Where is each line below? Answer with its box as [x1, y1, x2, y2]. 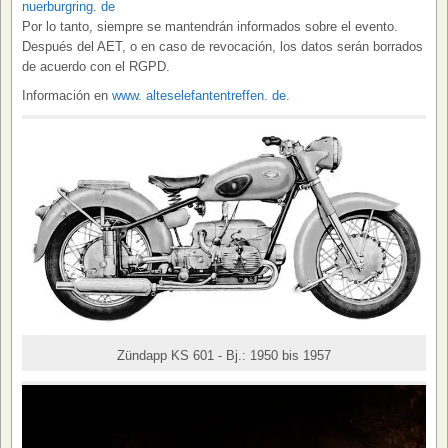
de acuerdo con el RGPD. [22, 58, 170, 74]
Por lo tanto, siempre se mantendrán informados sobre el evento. [22, 18, 398, 34]
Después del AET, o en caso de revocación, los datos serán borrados [22, 38, 423, 54]
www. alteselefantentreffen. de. [112, 87, 290, 103]
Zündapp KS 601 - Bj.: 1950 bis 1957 [117, 347, 331, 363]
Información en [22, 87, 112, 103]
